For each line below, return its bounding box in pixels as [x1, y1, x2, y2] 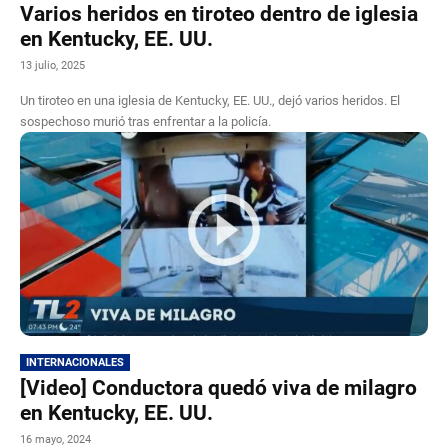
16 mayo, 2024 [20, 432, 91, 446]
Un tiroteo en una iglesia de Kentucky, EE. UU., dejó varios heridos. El [20, 92, 400, 108]
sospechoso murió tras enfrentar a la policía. [20, 113, 271, 129]
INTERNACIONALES [26, 355, 124, 369]
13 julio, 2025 [20, 58, 85, 72]
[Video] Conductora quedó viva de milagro [20, 375, 417, 400]
